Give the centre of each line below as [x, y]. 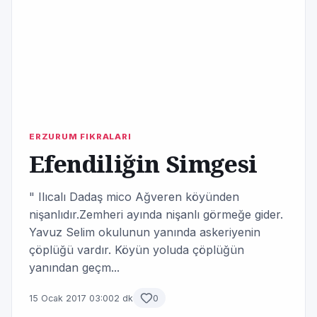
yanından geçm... [74, 267]
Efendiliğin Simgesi [143, 163]
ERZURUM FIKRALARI [80, 137]
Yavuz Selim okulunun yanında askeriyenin [145, 232]
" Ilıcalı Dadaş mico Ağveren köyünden [134, 197]
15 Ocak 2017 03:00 [71, 298]
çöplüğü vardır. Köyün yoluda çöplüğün [137, 250]
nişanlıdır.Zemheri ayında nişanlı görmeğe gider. [156, 214]
